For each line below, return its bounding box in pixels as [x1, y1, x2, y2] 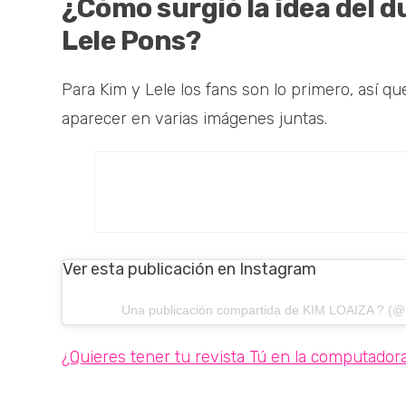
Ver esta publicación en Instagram [63, 259, 316, 280]
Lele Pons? [62, 24, 200, 58]
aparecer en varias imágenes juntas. [62, 109, 327, 130]
